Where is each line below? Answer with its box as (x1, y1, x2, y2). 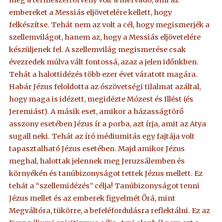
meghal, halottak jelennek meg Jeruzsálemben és (9, 156, 185, 166)
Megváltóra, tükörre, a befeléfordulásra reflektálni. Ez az (9, 206, 211, 215)
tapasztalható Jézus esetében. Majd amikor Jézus (9, 144, 185, 153)
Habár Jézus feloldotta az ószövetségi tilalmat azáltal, (9, 82, 201, 91)
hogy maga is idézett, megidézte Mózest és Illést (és (9, 94, 194, 104)
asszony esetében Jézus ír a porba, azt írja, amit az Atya (9, 119, 207, 128)
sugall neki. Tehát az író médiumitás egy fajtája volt (9, 131, 195, 141)
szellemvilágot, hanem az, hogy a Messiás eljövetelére (9, 32, 201, 42)
